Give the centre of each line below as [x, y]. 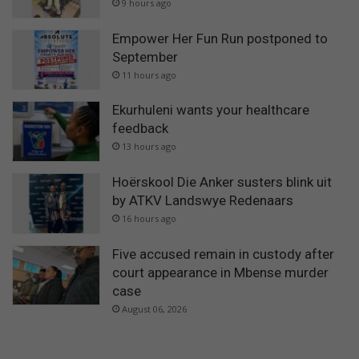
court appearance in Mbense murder [220, 272]
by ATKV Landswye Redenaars [203, 200]
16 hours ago [149, 218]
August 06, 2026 [154, 309]
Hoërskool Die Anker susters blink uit [222, 182]
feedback [140, 129]
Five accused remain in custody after [223, 254]
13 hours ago [149, 147]
